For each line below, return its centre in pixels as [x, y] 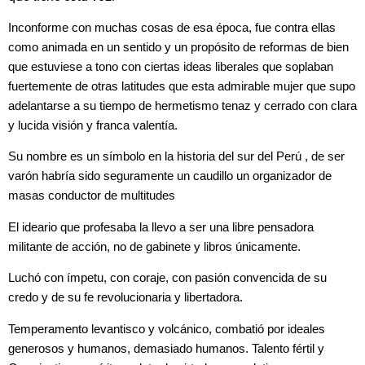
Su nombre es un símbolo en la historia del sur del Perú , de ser [176, 157]
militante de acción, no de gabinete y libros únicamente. [154, 246]
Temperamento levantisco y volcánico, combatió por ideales [167, 329]
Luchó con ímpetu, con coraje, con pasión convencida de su [167, 278]
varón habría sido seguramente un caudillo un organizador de [170, 176]
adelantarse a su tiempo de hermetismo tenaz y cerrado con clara [182, 106]
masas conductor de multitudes [92, 196]
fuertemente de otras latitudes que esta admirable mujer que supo [182, 86]
